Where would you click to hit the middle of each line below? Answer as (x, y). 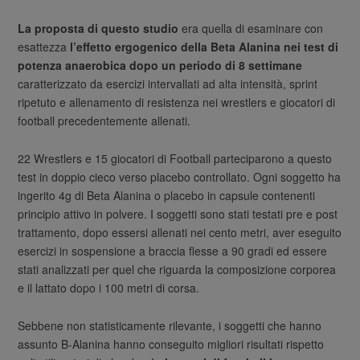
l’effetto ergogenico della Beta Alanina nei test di (205, 47)
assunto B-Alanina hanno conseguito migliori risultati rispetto (171, 344)
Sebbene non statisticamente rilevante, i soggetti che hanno (170, 326)
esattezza (44, 47)
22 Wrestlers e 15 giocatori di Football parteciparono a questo (175, 159)
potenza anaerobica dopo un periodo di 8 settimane (160, 65)
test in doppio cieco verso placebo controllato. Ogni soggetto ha (180, 177)
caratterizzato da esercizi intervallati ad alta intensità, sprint (168, 84)
